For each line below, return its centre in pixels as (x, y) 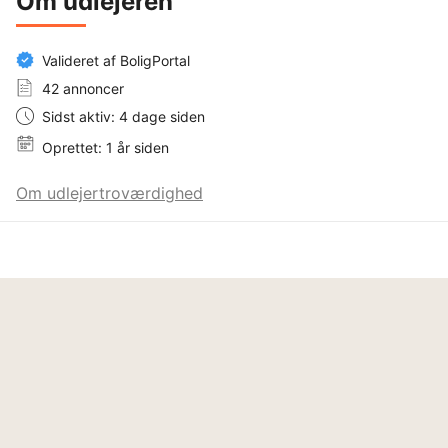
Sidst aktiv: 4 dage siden (123, 116)
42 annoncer (83, 88)
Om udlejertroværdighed (109, 192)
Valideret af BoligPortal (116, 60)
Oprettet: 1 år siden (105, 147)
